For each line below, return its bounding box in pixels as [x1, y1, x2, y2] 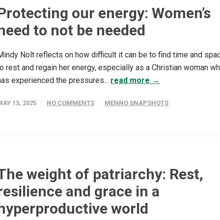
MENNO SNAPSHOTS [105, 99, 168, 107]
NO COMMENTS [47, 99, 94, 107]
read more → [110, 75, 160, 85]
